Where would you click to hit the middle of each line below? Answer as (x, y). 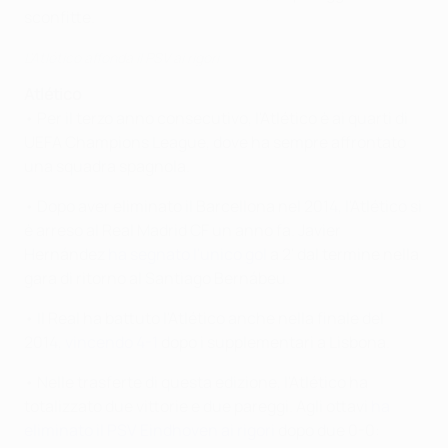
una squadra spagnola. (107, 166)
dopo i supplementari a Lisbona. (274, 342)
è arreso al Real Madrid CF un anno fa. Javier (182, 230)
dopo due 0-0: (327, 430)
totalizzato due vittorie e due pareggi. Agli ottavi (197, 406)
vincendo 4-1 (111, 342)
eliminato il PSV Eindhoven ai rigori (149, 430)
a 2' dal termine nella (343, 254)
